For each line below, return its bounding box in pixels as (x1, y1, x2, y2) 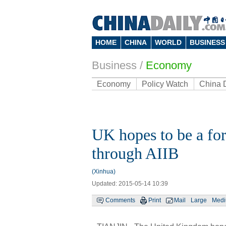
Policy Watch (142, 80, 188, 88)
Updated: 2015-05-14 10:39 (92, 180, 168, 187)
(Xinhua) (92, 168, 116, 175)
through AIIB (92, 144, 179, 162)
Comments (105, 197, 135, 204)
